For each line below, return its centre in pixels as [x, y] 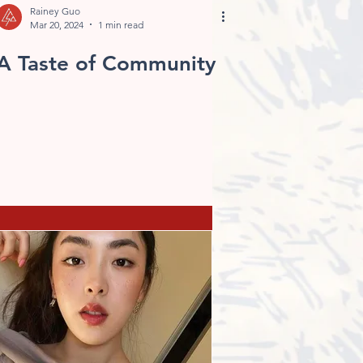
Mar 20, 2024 [57, 24]
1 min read [121, 24]
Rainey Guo [55, 11]
